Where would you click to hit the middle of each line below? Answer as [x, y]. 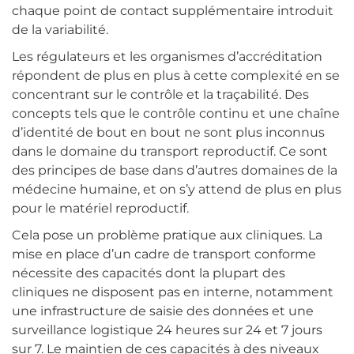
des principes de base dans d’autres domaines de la [175, 170]
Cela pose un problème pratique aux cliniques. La [167, 235]
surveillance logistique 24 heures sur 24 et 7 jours [167, 330]
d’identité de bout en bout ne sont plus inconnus [168, 132]
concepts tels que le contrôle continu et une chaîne [176, 113]
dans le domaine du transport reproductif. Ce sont [170, 151]
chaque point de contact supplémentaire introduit [173, 10]
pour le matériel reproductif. [100, 208]
